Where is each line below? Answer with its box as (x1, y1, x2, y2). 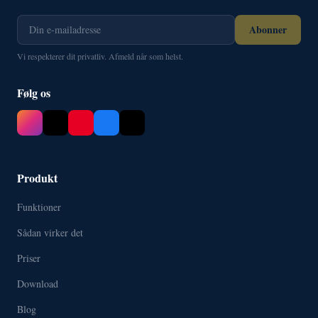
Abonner (249, 22, 287, 38)
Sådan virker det (17, 226, 83, 240)
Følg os (17, 84, 50, 102)
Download (17, 277, 58, 291)
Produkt (17, 170, 57, 187)
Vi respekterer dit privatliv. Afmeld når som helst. (17, 50, 183, 62)
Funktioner (17, 200, 61, 214)
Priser (17, 251, 40, 265)
